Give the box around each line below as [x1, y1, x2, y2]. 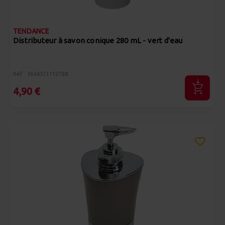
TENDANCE [13, 27, 50, 35]
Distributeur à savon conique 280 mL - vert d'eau [13, 36, 183, 45]
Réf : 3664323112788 [13, 71, 68, 77]
